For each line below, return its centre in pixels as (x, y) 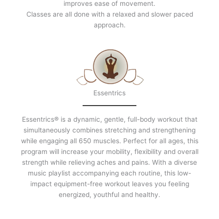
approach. (109, 25)
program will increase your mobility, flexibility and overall (109, 152)
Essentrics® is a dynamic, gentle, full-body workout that (109, 120)
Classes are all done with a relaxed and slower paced (109, 14)
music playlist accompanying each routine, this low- (109, 173)
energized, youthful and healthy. (109, 195)
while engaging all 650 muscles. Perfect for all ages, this (109, 141)
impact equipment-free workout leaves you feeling (109, 184)
